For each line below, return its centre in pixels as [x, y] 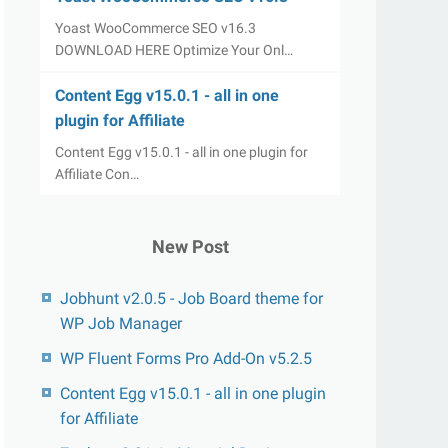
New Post [190, 246]
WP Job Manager [121, 323]
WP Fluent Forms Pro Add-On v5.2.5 [186, 358]
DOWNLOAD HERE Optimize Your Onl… [174, 50]
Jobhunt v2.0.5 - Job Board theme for [191, 298]
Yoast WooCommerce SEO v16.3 [155, 28]
